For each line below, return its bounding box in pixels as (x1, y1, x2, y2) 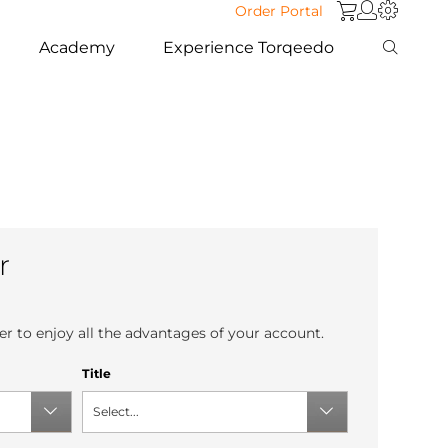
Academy (39, 37, 116, 57)
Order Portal (235, 2, 323, 20)
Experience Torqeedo (163, 37, 335, 57)
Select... (93, 403, 139, 419)
